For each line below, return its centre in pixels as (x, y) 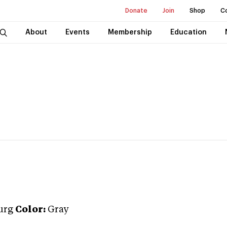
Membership (130, 32)
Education (188, 32)
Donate (136, 11)
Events (77, 32)
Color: (30, 210)
